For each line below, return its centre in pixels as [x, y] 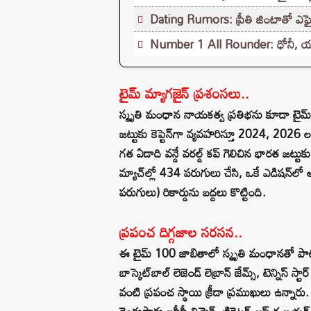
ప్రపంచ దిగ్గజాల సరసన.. [181, 232]
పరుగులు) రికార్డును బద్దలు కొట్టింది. [193, 192]
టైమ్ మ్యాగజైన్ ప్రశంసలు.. [184, 93]
